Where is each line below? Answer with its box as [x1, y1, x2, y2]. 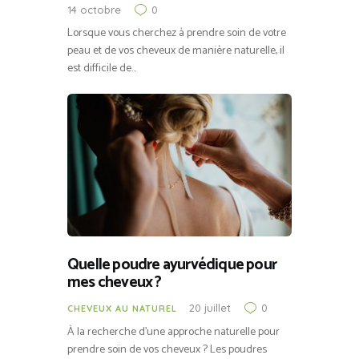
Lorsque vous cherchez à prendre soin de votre [67, 23, 286, 42]
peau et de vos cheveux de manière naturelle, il [67, 41, 284, 60]
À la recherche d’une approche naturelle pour [67, 322, 280, 341]
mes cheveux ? [67, 269, 162, 296]
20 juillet [189, 301, 231, 315]
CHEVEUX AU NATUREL [67, 303, 177, 315]
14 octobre [67, 3, 121, 17]
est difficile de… [67, 58, 136, 78]
